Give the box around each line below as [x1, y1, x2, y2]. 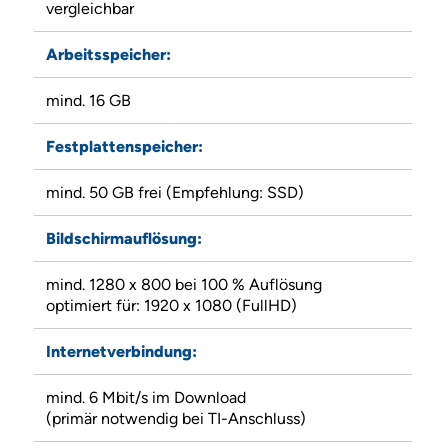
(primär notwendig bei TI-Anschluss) [45, 409, 306, 429]
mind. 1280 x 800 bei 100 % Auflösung [45, 275, 322, 295]
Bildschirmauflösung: [45, 229, 202, 249]
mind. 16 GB [45, 91, 131, 111]
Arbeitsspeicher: [45, 45, 171, 65]
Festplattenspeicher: [45, 137, 203, 157]
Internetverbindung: [45, 342, 197, 362]
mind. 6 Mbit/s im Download [45, 388, 246, 408]
